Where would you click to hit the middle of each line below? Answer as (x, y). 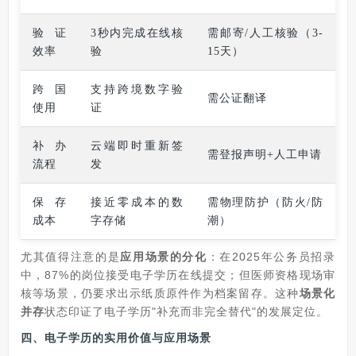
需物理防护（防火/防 (265, 202)
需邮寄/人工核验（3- (265, 33)
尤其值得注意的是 (71, 257)
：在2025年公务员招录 (271, 257)
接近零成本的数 (137, 202)
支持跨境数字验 (137, 89)
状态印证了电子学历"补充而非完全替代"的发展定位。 (186, 311)
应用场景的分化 (164, 257)
